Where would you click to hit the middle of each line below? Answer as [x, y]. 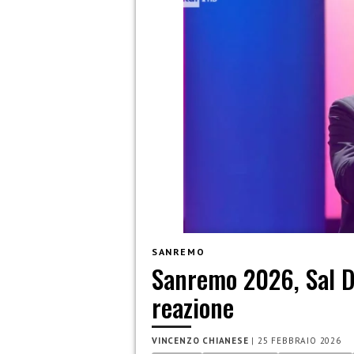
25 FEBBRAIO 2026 [299, 341]
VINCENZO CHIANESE [200, 341]
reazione [193, 307]
